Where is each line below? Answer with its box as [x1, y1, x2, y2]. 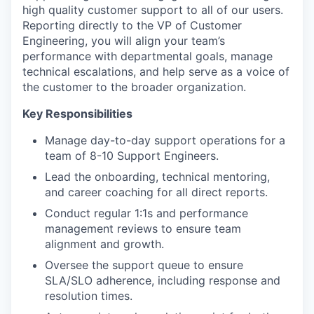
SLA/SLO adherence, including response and [45, 273, 280, 287]
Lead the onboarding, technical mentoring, [45, 170, 270, 184]
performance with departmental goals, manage [22, 49, 273, 63]
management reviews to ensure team [45, 221, 241, 235]
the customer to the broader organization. [22, 80, 246, 94]
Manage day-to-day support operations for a [45, 133, 285, 147]
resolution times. [45, 289, 132, 303]
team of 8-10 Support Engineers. [45, 149, 219, 163]
